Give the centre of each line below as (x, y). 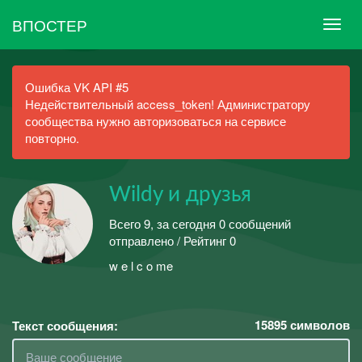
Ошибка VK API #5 (77, 87)
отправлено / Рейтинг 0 (173, 240)
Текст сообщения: (65, 325)
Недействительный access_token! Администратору (168, 104)
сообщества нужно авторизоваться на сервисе (156, 121)
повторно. (52, 138)
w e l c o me (141, 265)
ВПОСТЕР (50, 24)
